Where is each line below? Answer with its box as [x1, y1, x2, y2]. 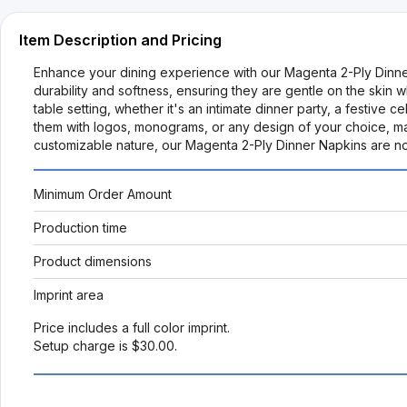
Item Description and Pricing [19, 31, 222, 49]
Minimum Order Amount [34, 186, 172, 202]
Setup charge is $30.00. [34, 338, 177, 353]
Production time [34, 220, 127, 235]
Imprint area [34, 287, 104, 303]
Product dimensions [34, 253, 152, 269]
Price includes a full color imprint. [34, 320, 230, 335]
